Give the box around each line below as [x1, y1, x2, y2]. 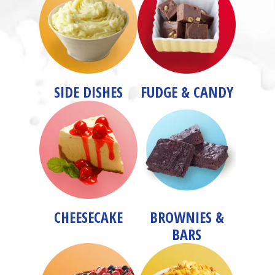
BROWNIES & [149, 207, 224, 227]
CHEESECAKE [54, 207, 123, 227]
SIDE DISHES [54, 82, 123, 102]
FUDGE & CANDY [140, 82, 233, 102]
